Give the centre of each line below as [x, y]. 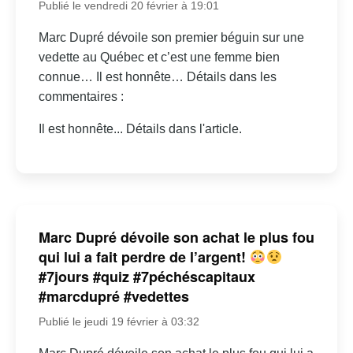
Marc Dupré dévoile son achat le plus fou [176, 238]
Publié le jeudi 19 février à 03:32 [119, 322]
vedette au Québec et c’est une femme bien [159, 57]
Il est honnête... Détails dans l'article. [140, 128]
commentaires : [81, 96]
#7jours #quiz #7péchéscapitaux [147, 277]
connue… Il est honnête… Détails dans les [157, 76]
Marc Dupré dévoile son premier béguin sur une [171, 37]
